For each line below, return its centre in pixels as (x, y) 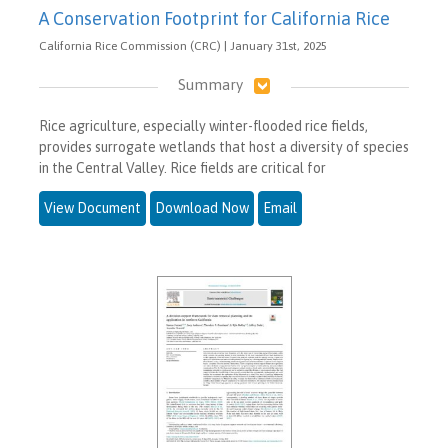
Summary (210, 84)
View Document (92, 208)
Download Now (202, 208)
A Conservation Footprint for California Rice (214, 18)
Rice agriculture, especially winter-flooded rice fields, (203, 126)
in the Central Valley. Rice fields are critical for (182, 168)
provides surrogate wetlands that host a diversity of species (224, 147)
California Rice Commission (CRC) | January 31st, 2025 (183, 46)
